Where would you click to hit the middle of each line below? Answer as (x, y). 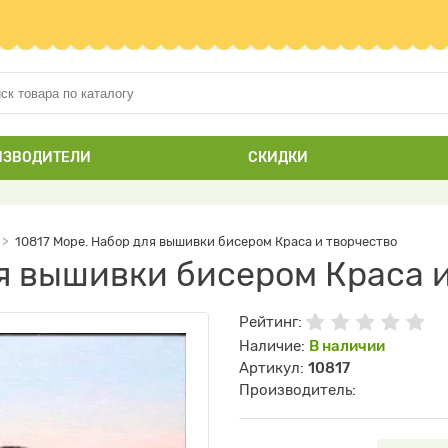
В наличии (347, 346)
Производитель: (297, 390)
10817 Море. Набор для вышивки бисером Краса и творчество (206, 241)
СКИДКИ (277, 157)
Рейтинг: (272, 322)
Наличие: (274, 346)
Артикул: (273, 368)
